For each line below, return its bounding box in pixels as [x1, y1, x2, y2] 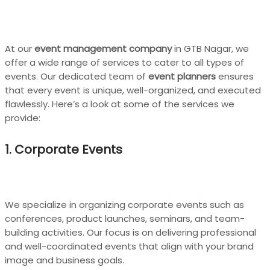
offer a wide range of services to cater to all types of [5, 55, 244, 69]
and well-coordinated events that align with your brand [5, 239, 254, 253]
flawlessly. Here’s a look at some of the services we [5, 97, 234, 110]
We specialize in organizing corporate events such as [5, 198, 244, 211]
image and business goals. [5, 253, 124, 266]
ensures [216, 69, 254, 83]
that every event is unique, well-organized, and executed [5, 83, 261, 96]
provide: [5, 111, 40, 124]
